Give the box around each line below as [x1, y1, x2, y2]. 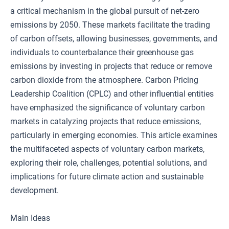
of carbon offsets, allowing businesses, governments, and [10, 34, 217, 43]
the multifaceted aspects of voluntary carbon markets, [10, 144, 204, 154]
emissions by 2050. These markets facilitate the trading [10, 20, 210, 30]
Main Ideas [10, 213, 50, 223]
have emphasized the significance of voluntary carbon [10, 103, 205, 112]
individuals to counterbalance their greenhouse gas [10, 48, 194, 57]
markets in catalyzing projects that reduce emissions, [10, 117, 201, 126]
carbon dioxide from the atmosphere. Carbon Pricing [10, 75, 198, 85]
